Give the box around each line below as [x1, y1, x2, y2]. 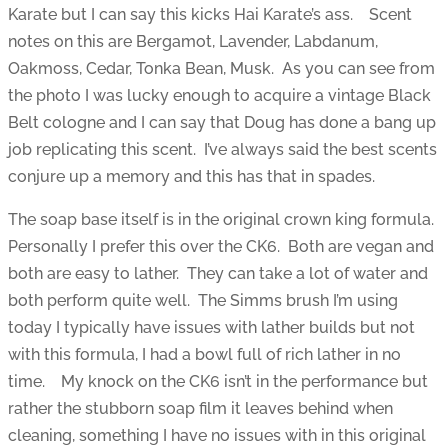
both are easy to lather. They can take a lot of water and [8, 264, 428, 284]
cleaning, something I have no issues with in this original [8, 426, 426, 446]
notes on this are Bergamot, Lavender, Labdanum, [8, 32, 378, 52]
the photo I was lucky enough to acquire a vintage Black [8, 86, 431, 106]
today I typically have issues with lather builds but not [8, 318, 415, 338]
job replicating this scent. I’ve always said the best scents [8, 140, 437, 160]
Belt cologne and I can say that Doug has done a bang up [8, 113, 436, 133]
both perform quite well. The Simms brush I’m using [8, 291, 398, 311]
